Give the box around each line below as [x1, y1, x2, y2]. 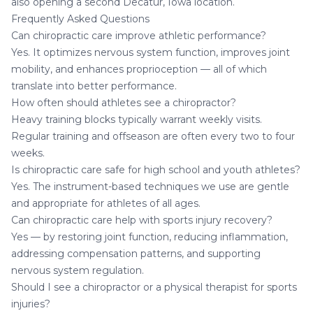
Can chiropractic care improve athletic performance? [11, 29, 266, 43]
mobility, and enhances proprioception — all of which [11, 63, 267, 76]
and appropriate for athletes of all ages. [11, 197, 201, 210]
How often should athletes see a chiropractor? [11, 96, 236, 110]
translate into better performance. [11, 80, 177, 93]
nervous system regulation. [11, 264, 144, 277]
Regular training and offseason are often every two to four [11, 130, 295, 143]
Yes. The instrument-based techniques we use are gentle [11, 180, 289, 194]
